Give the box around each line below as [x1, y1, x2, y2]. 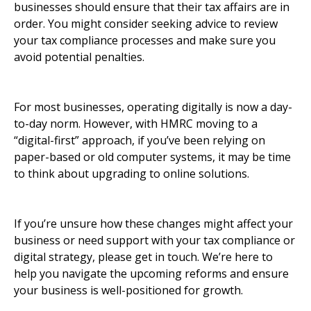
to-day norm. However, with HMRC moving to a [14, 116, 258, 132]
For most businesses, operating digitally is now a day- [14, 99, 292, 115]
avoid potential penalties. [14, 49, 144, 65]
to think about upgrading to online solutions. [14, 166, 249, 182]
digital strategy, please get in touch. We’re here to [14, 249, 273, 265]
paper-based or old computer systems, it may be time [14, 149, 291, 165]
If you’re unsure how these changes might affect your [14, 216, 293, 232]
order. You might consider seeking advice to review [14, 16, 278, 32]
